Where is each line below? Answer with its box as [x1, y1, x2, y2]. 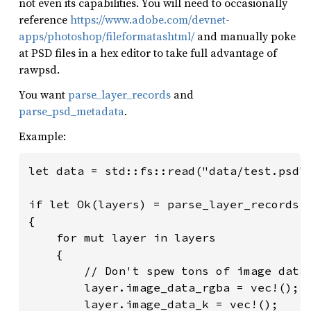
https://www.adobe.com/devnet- [70, 11, 230, 27]
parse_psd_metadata [19, 103, 124, 119]
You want [19, 86, 68, 102]
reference [19, 11, 70, 27]
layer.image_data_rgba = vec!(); [28, 280, 299, 294]
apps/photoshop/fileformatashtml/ [19, 28, 194, 44]
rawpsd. [19, 61, 60, 77]
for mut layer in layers [28, 230, 216, 244]
